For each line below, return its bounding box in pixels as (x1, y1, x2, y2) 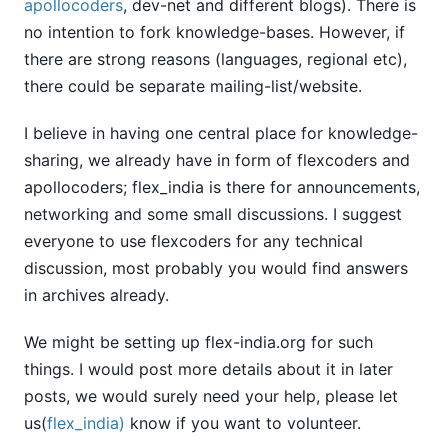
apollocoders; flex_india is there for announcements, (24, 176, 420, 197)
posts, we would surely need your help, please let (24, 385, 398, 406)
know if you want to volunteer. (125, 412, 361, 433)
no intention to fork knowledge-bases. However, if (24, 21, 405, 42)
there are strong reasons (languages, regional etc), (24, 48, 407, 69)
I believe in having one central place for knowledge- (24, 122, 418, 143)
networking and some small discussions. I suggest (24, 203, 402, 224)
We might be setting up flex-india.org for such (24, 331, 373, 352)
